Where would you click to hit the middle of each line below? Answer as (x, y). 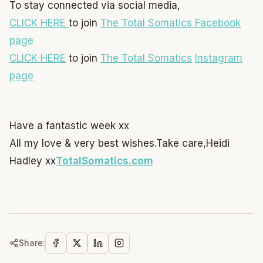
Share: (32, 242)
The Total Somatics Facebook (171, 23)
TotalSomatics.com (104, 161)
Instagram (219, 58)
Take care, (181, 144)
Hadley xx (33, 161)
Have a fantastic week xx (69, 126)
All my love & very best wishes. (83, 144)
